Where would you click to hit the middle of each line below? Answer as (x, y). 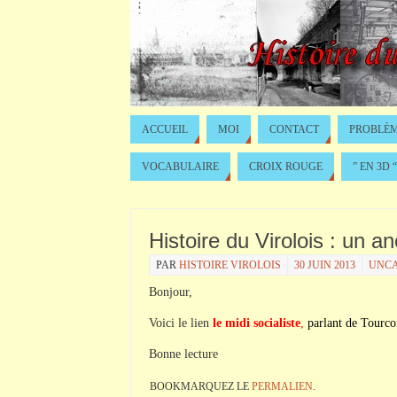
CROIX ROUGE (286, 167)
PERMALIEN (282, 386)
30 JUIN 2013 (325, 265)
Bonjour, (171, 292)
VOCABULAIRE (180, 167)
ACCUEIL (165, 129)
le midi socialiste (257, 323)
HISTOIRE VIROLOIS (230, 265)
